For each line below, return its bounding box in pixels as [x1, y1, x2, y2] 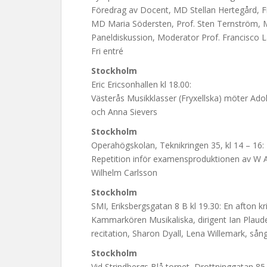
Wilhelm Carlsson [91, 167, 157, 178]
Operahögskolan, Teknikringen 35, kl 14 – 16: [91, 139, 264, 151]
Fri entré [91, 45, 123, 57]
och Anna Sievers [91, 106, 157, 117]
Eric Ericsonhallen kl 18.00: [91, 79, 191, 90]
